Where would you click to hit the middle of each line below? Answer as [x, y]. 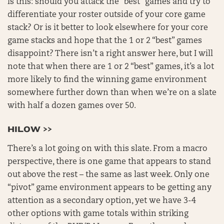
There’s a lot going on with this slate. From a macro [107, 149]
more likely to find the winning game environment [107, 80]
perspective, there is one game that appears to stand [109, 162]
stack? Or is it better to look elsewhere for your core [108, 28]
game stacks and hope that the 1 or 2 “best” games [105, 41]
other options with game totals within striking [98, 214]
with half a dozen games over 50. [73, 106]
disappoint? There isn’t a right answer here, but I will [110, 54]
